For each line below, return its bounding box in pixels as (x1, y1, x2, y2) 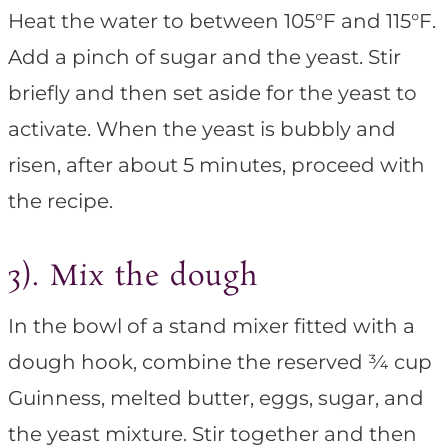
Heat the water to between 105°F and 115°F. (8, 9, 436, 34)
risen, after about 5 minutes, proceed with (8, 153, 425, 178)
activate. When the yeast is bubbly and (8, 117, 396, 142)
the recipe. (8, 189, 113, 214)
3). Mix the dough (8, 258, 259, 298)
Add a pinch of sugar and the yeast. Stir (8, 45, 401, 70)
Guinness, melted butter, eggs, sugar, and (8, 386, 424, 411)
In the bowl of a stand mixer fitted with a (8, 314, 415, 339)
